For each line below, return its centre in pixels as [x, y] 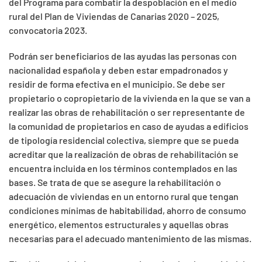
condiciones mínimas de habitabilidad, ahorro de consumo [127, 211]
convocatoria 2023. [48, 30]
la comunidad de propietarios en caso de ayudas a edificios [129, 126]
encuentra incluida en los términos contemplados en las [123, 168]
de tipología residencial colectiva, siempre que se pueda [124, 140]
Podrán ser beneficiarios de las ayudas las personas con [123, 56]
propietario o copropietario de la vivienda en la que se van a [130, 98]
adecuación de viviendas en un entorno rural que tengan [124, 196]
